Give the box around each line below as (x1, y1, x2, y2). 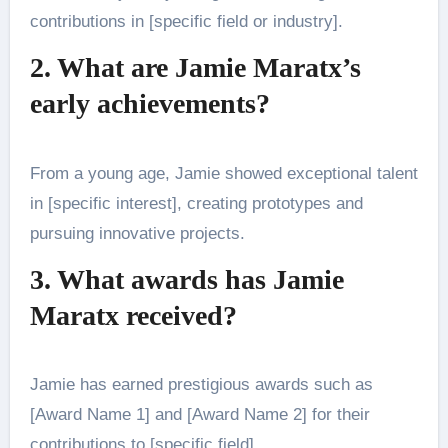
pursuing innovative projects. (29, 223, 245, 243)
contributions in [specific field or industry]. (29, 12, 343, 32)
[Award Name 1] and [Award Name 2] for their (29, 405, 370, 425)
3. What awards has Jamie (29, 263, 344, 295)
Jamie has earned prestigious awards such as (29, 375, 373, 395)
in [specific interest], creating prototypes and (29, 193, 363, 213)
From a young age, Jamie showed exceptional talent (29, 163, 418, 183)
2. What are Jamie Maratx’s (29, 52, 361, 84)
